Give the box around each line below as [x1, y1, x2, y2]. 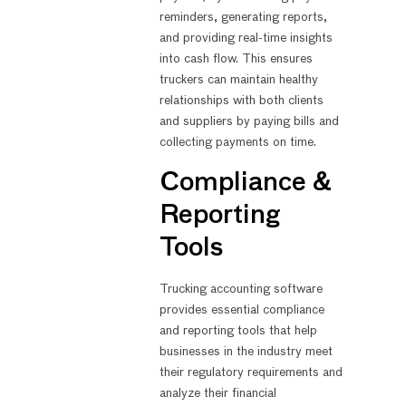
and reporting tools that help [159, 324, 317, 337]
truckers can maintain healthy [159, 73, 318, 87]
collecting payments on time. [159, 136, 316, 150]
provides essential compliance [159, 303, 324, 316]
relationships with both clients [159, 94, 324, 108]
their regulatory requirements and [159, 365, 343, 379]
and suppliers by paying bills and [159, 115, 339, 129]
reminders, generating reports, [159, 11, 327, 24]
